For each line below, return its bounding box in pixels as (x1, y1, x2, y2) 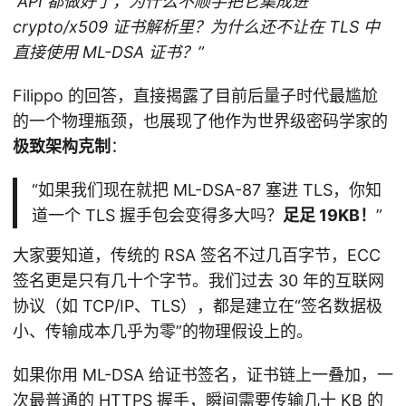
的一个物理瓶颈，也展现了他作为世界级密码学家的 (13, 111, 388, 131)
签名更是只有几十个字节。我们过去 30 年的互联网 (13, 271, 384, 291)
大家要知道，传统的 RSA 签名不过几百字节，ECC (13, 246, 381, 266)
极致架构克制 (13, 137, 111, 157)
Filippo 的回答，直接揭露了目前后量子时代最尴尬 (13, 86, 378, 106)
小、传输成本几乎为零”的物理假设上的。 (13, 322, 313, 342)
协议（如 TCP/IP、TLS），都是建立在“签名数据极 (13, 296, 382, 316)
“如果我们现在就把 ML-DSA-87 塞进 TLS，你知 (31, 180, 382, 200)
